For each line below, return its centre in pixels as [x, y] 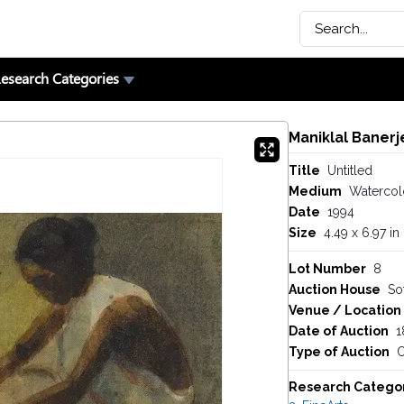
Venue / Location [344, 310]
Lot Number [327, 269]
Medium [315, 191]
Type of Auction [339, 352]
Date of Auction [338, 331]
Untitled [349, 170]
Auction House [334, 289]
